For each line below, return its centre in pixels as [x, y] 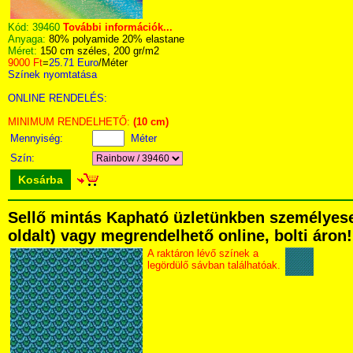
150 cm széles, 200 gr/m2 [100, 51]
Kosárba [41, 180]
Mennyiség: [38, 138]
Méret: [24, 51]
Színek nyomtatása [52, 74]
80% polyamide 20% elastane [117, 39]
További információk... [118, 27]
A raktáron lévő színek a [203, 253]
